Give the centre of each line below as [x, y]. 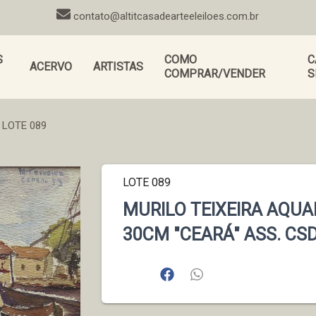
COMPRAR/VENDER [214, 73]
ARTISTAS [118, 66]
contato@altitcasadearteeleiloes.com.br [166, 16]
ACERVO [50, 66]
